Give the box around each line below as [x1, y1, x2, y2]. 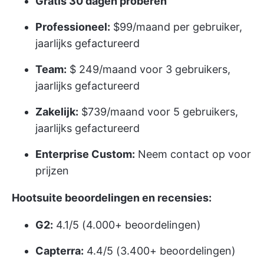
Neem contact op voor [135, 147, 251, 160]
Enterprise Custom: [35, 147, 135, 160]
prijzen [35, 164, 69, 177]
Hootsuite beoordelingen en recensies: [12, 191, 212, 204]
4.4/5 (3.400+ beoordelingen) [84, 244, 236, 257]
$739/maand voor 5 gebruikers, [78, 105, 238, 118]
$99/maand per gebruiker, [110, 20, 242, 33]
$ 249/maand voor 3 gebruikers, [67, 62, 230, 75]
